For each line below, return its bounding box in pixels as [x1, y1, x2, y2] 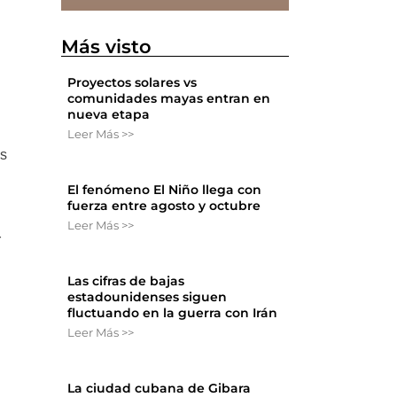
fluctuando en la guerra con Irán [67, 305, 278, 322]
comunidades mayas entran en [67, 90, 271, 107]
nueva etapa [67, 106, 151, 123]
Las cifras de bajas [67, 273, 185, 290]
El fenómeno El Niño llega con [67, 182, 262, 198]
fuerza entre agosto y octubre [67, 198, 261, 214]
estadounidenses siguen [67, 289, 228, 306]
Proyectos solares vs [67, 74, 198, 91]
